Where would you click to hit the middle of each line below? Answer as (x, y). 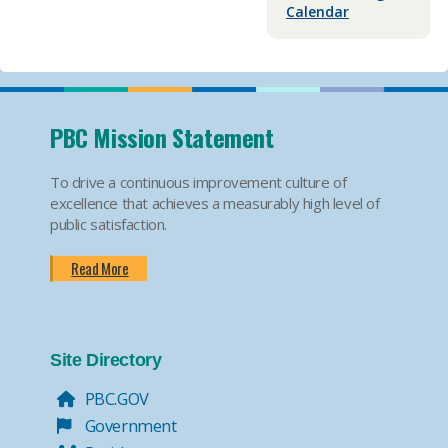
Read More (100, 268)
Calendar (317, 11)
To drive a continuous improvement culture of (198, 182)
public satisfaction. (108, 224)
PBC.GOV (115, 398)
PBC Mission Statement (162, 137)
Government (129, 425)
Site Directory (106, 360)
